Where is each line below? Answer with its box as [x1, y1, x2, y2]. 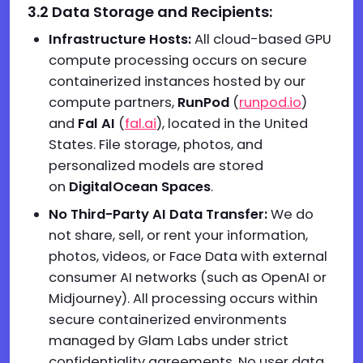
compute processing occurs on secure [49, 51, 307, 70]
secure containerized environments [49, 310, 287, 329]
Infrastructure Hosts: [49, 30, 191, 49]
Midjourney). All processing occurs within [49, 289, 318, 308]
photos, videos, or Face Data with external [49, 247, 327, 266]
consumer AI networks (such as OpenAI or [49, 268, 327, 287]
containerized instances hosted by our [49, 72, 305, 91]
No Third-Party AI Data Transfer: [49, 205, 267, 224]
